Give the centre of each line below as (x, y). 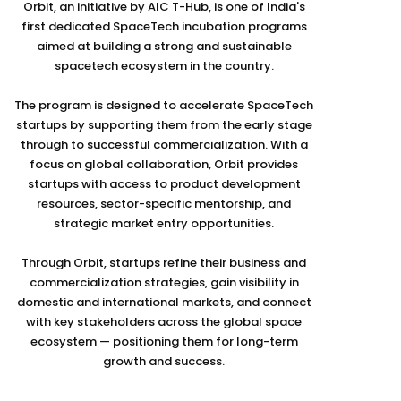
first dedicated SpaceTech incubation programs (164, 26)
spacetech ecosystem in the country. (164, 65)
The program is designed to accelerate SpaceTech (164, 105)
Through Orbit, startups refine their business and (164, 262)
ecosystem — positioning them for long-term (164, 341)
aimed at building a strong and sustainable (164, 46)
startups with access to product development (164, 183)
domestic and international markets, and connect (164, 302)
